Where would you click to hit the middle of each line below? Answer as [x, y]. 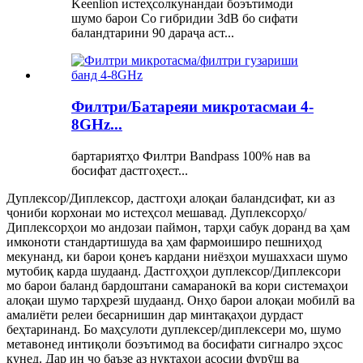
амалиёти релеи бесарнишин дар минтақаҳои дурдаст [155, 314]
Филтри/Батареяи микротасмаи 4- [192, 107]
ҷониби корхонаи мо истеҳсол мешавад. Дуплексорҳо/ [156, 212]
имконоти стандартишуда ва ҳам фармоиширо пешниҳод [164, 241]
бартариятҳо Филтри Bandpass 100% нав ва [191, 156]
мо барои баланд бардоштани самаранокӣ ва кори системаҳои [177, 285]
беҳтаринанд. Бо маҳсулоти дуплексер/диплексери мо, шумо [174, 329]
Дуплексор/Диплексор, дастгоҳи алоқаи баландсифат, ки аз [171, 198]
